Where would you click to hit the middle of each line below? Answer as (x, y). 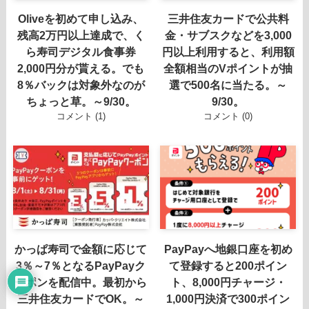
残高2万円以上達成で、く (81, 36)
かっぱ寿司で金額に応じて (81, 249)
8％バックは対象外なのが (81, 85)
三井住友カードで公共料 (228, 19)
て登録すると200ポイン (228, 265)
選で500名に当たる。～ (228, 85)
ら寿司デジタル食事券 (81, 52)
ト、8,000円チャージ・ (228, 282)
